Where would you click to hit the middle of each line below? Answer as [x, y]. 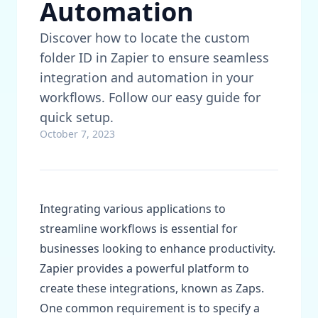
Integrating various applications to [133, 209]
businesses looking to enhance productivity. [158, 248]
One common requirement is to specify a [150, 308]
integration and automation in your [147, 77]
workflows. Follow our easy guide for [150, 97]
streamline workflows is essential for [139, 229]
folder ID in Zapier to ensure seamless [154, 57]
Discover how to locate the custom [145, 38]
